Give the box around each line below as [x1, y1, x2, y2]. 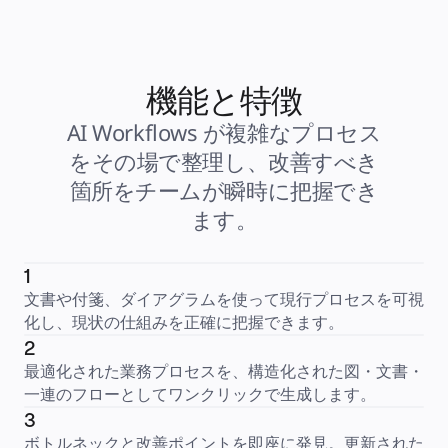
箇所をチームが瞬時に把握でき [69, 175, 379, 205]
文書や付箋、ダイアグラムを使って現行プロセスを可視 [24, 288, 424, 310]
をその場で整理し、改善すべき [69, 146, 379, 176]
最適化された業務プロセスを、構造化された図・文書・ [24, 360, 424, 382]
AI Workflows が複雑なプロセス [66, 117, 382, 147]
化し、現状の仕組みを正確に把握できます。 [24, 311, 344, 333]
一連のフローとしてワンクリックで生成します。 [24, 383, 376, 405]
